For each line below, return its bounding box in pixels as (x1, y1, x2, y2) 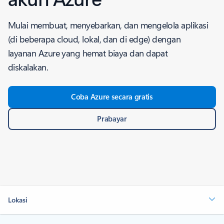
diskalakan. (8, 61, 48, 73)
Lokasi (8, 195, 27, 204)
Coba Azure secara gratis (71, 91, 153, 101)
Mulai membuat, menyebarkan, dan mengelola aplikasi (8, 19, 208, 31)
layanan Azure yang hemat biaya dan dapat (8, 47, 168, 59)
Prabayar (97, 113, 127, 123)
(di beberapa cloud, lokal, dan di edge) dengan (8, 33, 181, 45)
